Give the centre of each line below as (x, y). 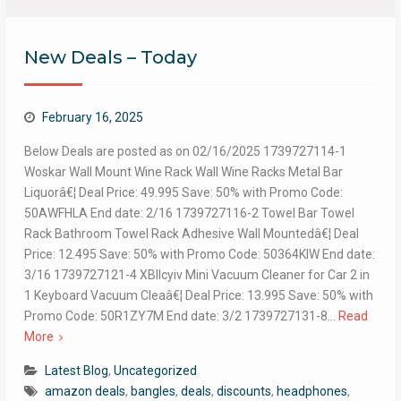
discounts (243, 391)
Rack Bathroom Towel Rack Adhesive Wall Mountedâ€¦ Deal (191, 234)
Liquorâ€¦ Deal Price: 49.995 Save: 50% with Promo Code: (183, 192)
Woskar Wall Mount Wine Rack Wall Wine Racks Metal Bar (183, 172)
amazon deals (85, 391)
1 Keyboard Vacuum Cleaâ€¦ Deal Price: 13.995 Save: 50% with (198, 295)
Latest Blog (76, 371)
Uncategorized (155, 371)
